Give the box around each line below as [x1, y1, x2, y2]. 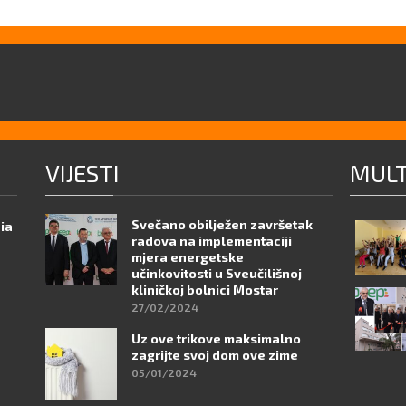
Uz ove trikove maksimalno [131, 330, 302, 346]
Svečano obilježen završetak [131, 217, 314, 233]
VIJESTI [45, 159, 121, 188]
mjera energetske [131, 249, 245, 266]
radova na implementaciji [131, 233, 293, 249]
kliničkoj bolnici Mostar [131, 282, 279, 298]
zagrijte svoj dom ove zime [131, 346, 299, 362]
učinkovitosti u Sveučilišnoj [131, 266, 303, 282]
